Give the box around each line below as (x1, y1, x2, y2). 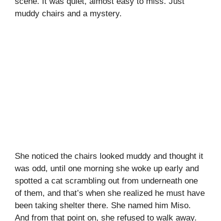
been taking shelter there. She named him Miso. (15, 200, 191, 210)
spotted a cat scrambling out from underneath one (15, 176, 198, 185)
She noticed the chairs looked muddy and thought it (15, 151, 203, 161)
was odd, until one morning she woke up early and (15, 163, 199, 173)
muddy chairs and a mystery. (15, 9, 122, 19)
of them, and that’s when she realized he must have (15, 188, 205, 198)
